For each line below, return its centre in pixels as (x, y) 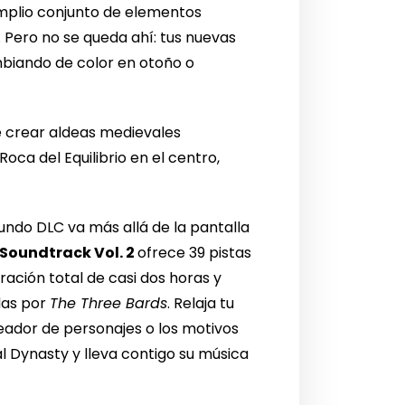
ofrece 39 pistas (195, 253)
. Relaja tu (201, 304)
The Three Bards (109, 304)
